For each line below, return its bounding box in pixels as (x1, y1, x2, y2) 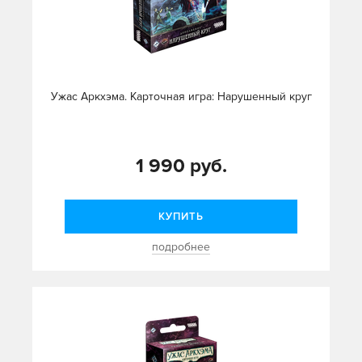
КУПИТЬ (158, 210, 204, 224)
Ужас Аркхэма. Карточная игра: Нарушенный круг (50, 90, 312, 104)
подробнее (152, 240, 210, 255)
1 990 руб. (135, 154, 227, 179)
